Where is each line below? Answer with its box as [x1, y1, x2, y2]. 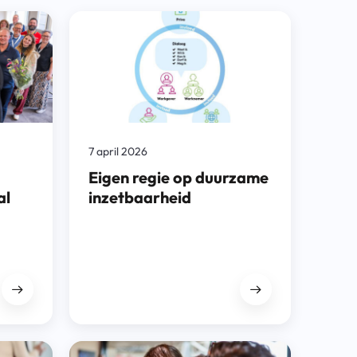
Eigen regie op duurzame [88, 167, 269, 187]
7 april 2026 [88, 144, 147, 159]
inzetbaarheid [88, 187, 191, 207]
